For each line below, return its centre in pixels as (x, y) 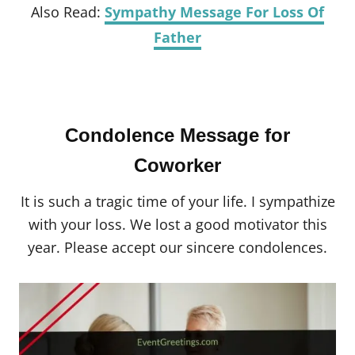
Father (177, 38)
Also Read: (68, 12)
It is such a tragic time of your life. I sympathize (177, 202)
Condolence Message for (177, 136)
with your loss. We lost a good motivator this (177, 225)
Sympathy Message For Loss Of (214, 12)
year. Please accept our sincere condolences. (177, 248)
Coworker (177, 166)
